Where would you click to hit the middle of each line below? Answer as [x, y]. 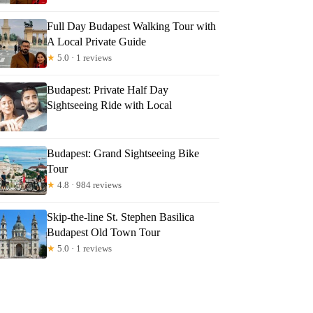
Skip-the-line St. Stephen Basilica [121, 217]
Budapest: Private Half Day [108, 89]
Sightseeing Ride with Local [110, 105]
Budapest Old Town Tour [104, 232]
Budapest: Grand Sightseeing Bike [123, 153]
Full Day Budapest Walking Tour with [132, 26]
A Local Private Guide [97, 41]
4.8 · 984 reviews [89, 184]
